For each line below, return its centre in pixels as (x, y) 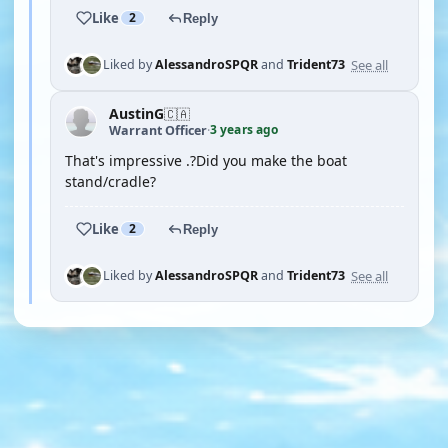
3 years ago (244, 129)
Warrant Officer (158, 130)
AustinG (136, 113)
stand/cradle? (110, 181)
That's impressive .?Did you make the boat (206, 160)
